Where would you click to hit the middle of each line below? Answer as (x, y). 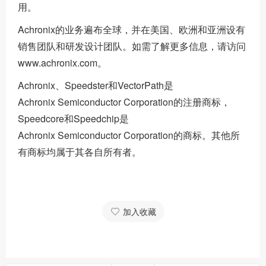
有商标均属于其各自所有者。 (80, 152)
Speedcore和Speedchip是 (73, 119)
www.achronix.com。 (62, 63)
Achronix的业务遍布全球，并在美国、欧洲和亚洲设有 (132, 30)
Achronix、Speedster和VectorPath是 (96, 85)
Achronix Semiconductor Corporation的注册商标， (124, 102)
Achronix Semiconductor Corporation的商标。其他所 (129, 135)
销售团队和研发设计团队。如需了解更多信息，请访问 (132, 46)
